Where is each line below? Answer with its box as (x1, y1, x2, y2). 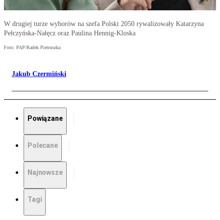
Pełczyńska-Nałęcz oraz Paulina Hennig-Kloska (4, 29, 136, 37)
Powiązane (27, 114, 63, 123)
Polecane (27, 141, 58, 150)
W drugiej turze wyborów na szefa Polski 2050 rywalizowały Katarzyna (4, 20, 204, 28)
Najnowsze (27, 168, 63, 177)
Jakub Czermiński (12, 70, 66, 78)
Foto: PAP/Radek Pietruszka (4, 45, 60, 51)
